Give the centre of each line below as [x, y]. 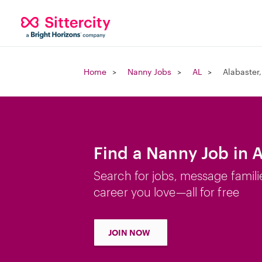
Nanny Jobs [149, 72]
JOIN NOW [129, 232]
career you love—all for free [166, 192]
